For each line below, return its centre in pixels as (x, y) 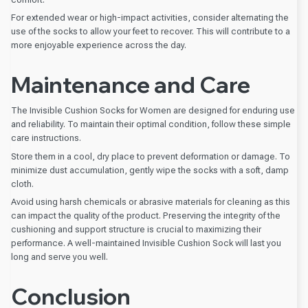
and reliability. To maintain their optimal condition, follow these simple (151, 124)
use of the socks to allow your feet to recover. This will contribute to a (151, 32)
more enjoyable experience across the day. (99, 45)
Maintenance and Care (131, 84)
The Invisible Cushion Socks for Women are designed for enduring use (153, 111)
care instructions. (46, 138)
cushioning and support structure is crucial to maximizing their (136, 230)
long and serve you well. (59, 257)
